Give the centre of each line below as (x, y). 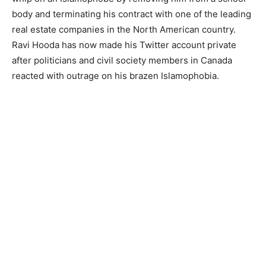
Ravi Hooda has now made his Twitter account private (124, 45)
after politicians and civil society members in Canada (122, 60)
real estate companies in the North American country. (124, 29)
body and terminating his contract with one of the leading (132, 14)
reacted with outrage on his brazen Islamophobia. (115, 76)
